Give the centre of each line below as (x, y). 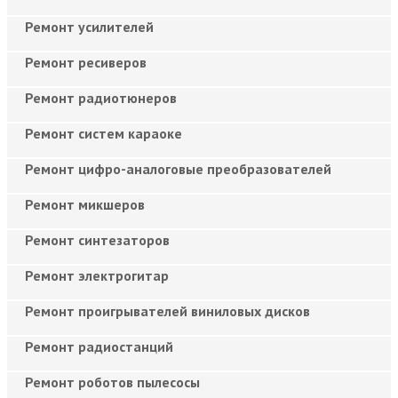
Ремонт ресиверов (86, 62)
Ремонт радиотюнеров (101, 97)
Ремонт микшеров (85, 204)
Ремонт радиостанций (99, 346)
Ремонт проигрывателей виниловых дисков (167, 310)
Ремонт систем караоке (103, 133)
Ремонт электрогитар (97, 275)
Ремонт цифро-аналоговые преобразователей (178, 168)
